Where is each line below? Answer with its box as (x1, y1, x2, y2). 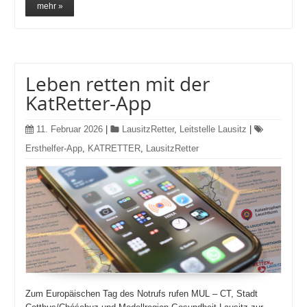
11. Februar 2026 (36, 123, 103, 134)
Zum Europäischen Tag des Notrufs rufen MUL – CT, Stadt (25, 288, 258, 299)
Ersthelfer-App (25, 143, 83, 153)
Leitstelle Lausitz (180, 123, 247, 134)
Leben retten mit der (25, 70, 210, 97)
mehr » (36, 1, 63, 12)
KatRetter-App (25, 89, 152, 116)
